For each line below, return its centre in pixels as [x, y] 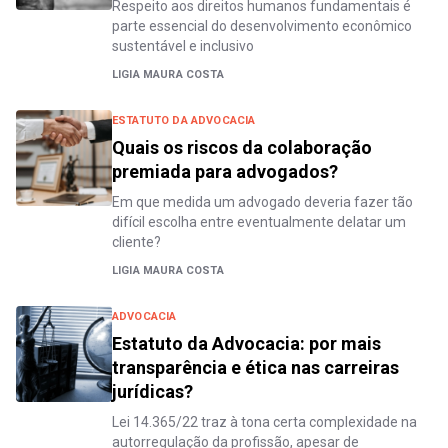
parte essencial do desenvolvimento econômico [262, 26]
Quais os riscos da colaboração [242, 147]
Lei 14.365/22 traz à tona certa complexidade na [264, 422]
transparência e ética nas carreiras [255, 367]
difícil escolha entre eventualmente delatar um [259, 222]
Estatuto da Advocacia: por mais [246, 343]
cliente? [136, 242]
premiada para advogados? [225, 171]
